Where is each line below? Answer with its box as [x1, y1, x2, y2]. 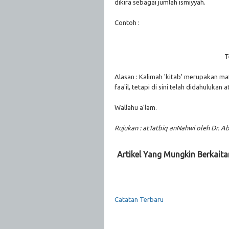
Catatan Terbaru [114, 195, 164, 203]
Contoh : [114, 18, 140, 26]
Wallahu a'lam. [114, 103, 157, 111]
